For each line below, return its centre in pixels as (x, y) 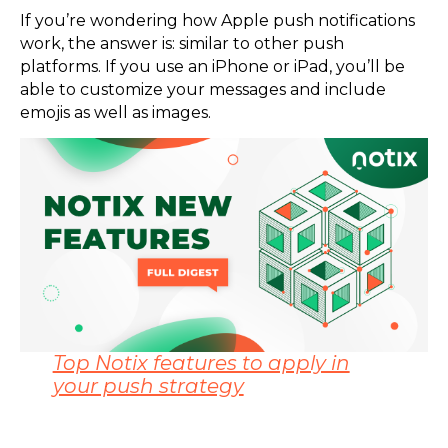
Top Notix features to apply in (201, 362)
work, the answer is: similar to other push (182, 43)
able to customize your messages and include (203, 89)
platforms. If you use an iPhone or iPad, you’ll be (212, 66)
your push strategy (148, 385)
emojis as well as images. (117, 112)
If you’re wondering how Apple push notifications (217, 20)
